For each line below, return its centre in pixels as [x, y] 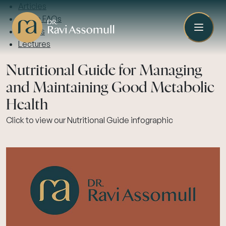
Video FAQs [40, 19]
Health [27, 105]
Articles [32, 6]
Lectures [34, 44]
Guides [32, 31]
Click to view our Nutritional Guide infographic [90, 120]
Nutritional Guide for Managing [104, 71]
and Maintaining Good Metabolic [110, 88]
